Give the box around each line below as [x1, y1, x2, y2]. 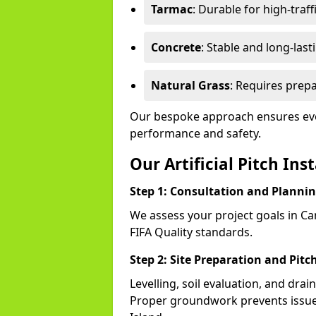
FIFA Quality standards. [130, 224, 253, 240]
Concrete [151, 39, 201, 55]
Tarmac [151, 1, 193, 17]
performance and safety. [130, 126, 261, 141]
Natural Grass [151, 78, 230, 93]
